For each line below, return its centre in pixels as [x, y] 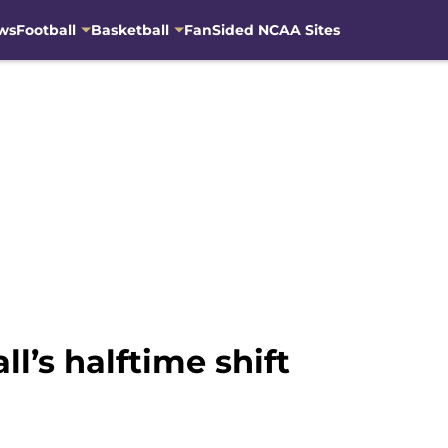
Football [45, 29]
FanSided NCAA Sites [261, 29]
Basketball [129, 29]
